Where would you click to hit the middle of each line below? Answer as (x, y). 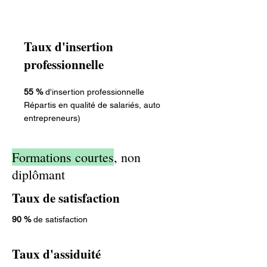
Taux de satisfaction (66, 198)
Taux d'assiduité (56, 254)
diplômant (38, 174)
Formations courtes (63, 157)
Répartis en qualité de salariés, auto (92, 105)
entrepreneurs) (52, 118)
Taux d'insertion (69, 46)
